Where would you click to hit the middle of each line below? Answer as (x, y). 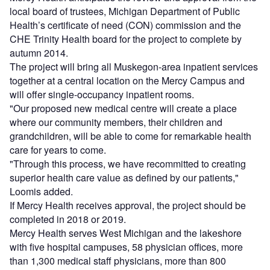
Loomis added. (41, 191)
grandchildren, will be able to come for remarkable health (130, 136)
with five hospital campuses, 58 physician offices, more (126, 246)
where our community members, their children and (116, 122)
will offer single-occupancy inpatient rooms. (102, 94)
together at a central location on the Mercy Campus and (127, 80)
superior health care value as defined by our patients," (124, 177)
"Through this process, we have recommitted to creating (128, 163)
